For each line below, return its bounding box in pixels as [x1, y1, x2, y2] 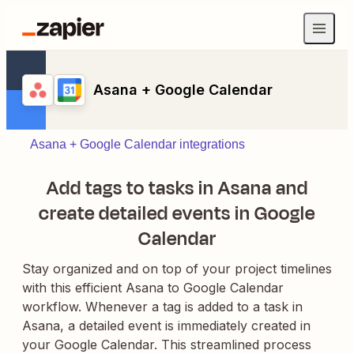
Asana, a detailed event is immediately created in [22, 318, 311, 333]
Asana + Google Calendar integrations [30, 137, 245, 151]
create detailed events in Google [39, 200, 315, 227]
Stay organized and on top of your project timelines [22, 261, 332, 277]
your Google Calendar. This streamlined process [22, 337, 311, 352]
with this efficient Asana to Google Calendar [22, 280, 284, 296]
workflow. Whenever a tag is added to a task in [22, 299, 303, 314]
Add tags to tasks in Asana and [46, 175, 308, 201]
